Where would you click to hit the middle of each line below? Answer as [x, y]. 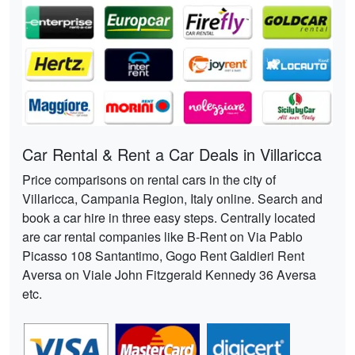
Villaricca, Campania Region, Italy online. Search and [172, 199]
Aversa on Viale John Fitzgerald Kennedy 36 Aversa [169, 275]
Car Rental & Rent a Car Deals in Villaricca [172, 155]
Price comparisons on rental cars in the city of [149, 180]
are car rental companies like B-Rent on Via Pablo [162, 237]
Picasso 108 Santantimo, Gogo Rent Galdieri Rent [163, 256]
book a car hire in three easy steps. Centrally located [169, 218]
